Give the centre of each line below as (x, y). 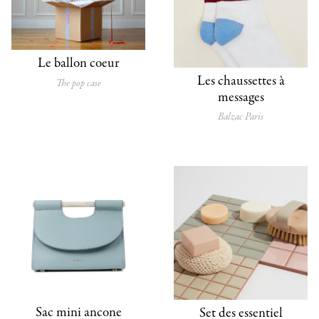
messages (241, 97)
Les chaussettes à (241, 81)
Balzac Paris (241, 117)
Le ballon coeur (78, 64)
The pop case (78, 83)
